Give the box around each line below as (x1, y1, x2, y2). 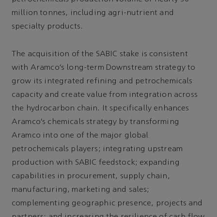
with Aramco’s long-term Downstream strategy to (12, 63, 196, 72)
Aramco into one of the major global (12, 131, 149, 139)
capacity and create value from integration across (12, 91, 198, 99)
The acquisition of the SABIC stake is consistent (12, 50, 188, 58)
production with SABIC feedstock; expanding (12, 158, 180, 167)
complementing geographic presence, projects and (12, 199, 203, 207)
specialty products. (12, 23, 83, 31)
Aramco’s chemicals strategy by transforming (12, 118, 179, 126)
